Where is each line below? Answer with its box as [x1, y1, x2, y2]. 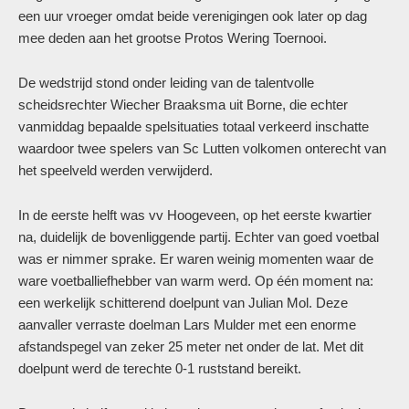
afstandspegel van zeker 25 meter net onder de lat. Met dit [18, 339, 363, 354]
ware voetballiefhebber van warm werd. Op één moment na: [18, 273, 373, 288]
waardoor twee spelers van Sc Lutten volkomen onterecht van [18, 141, 386, 156]
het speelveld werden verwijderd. [18, 163, 213, 178]
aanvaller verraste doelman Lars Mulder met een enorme [18, 317, 356, 332]
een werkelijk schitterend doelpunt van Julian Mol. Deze [18, 295, 348, 310]
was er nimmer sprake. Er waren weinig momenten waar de [18, 251, 373, 267]
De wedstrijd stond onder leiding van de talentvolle [18, 75, 314, 90]
